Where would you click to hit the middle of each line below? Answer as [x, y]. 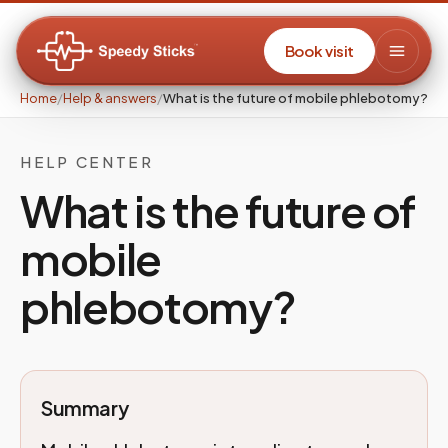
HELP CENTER [87, 161]
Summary [85, 407]
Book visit [319, 50]
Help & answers [110, 98]
